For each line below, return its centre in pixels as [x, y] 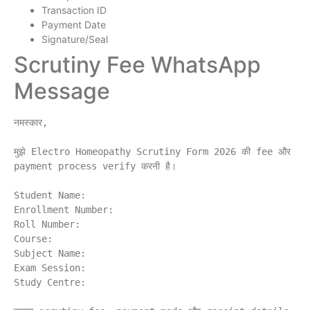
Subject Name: [50, 253]
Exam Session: [50, 267]
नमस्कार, [31, 122]
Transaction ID [74, 10]
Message [62, 91]
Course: [33, 238]
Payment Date [74, 24]
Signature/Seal [75, 39]
